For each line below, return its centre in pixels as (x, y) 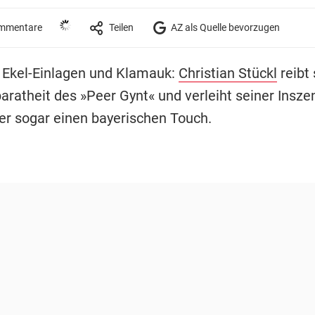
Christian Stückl (227, 73)
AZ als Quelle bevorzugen (224, 27)
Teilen (121, 27)
